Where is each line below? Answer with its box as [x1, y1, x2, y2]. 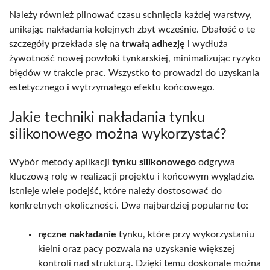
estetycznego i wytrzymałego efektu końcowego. [9, 83, 215, 93]
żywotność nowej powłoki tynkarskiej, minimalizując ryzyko [9, 54, 260, 64]
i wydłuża [185, 39, 228, 49]
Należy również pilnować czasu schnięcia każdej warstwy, [9, 10, 252, 20]
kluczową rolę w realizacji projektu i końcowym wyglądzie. [9, 172, 255, 182]
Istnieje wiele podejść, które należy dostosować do [9, 186, 222, 196]
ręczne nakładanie [38, 230, 116, 240]
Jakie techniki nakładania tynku [9, 110, 205, 125]
